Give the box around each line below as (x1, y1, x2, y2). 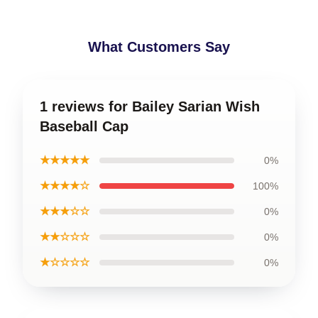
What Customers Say (88, 38, 230, 55)
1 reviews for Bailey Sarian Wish (40, 98, 260, 114)
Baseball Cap (40, 118, 128, 134)
